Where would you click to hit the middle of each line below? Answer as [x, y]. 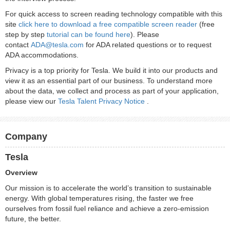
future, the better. [34, 219]
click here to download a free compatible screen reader [108, 24]
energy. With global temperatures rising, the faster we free [99, 198]
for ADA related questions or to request [148, 45]
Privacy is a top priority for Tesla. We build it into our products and [111, 70]
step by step [26, 34]
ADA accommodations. [42, 55]
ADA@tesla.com [57, 45]
